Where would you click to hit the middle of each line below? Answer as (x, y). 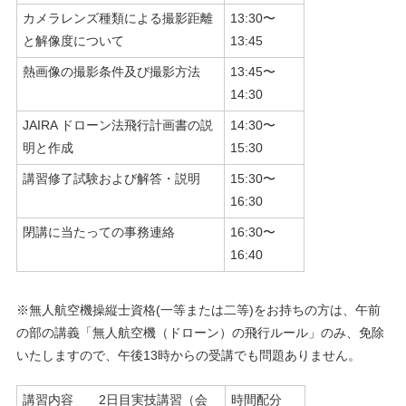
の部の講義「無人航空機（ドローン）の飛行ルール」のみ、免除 (200, 333)
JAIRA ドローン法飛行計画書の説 (117, 126)
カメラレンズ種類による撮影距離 (117, 19)
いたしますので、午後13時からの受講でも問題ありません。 (188, 356)
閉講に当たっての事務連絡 (98, 232)
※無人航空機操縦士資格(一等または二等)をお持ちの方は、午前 (198, 310)
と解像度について (73, 41)
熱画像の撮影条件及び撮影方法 (111, 72)
